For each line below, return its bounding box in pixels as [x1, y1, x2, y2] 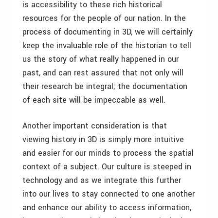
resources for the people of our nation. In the [22, 13, 186, 24]
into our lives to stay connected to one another [22, 188, 195, 200]
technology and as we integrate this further [22, 175, 181, 186]
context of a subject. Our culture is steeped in [22, 161, 191, 172]
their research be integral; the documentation [22, 81, 187, 92]
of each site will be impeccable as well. [22, 94, 165, 106]
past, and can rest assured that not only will [22, 67, 183, 78]
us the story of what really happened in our [22, 54, 179, 65]
